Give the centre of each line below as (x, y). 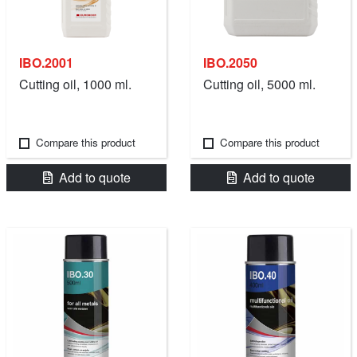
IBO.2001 (46, 63)
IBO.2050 (230, 63)
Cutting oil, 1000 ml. (75, 84)
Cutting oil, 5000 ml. (259, 84)
